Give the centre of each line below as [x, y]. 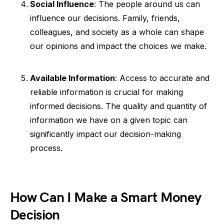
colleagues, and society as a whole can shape [117, 32]
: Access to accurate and [162, 78]
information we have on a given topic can [109, 120]
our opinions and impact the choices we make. [118, 46]
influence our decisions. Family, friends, [105, 18]
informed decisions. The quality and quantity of [118, 106]
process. [46, 148]
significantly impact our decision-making [105, 134]
